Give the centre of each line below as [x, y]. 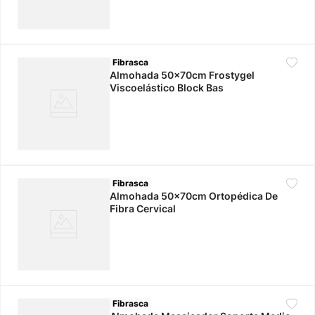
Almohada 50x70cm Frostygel [182, 75]
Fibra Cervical [143, 208]
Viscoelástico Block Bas [167, 88]
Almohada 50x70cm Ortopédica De [194, 195]
